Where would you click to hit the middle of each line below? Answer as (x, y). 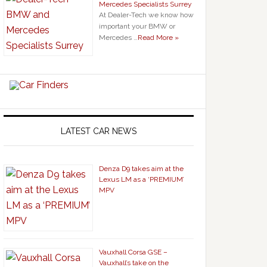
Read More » (158, 38)
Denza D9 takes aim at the (141, 169)
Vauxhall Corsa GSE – (133, 252)
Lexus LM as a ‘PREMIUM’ (142, 179)
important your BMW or (137, 26)
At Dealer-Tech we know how (146, 15)
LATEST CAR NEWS (99, 131)
